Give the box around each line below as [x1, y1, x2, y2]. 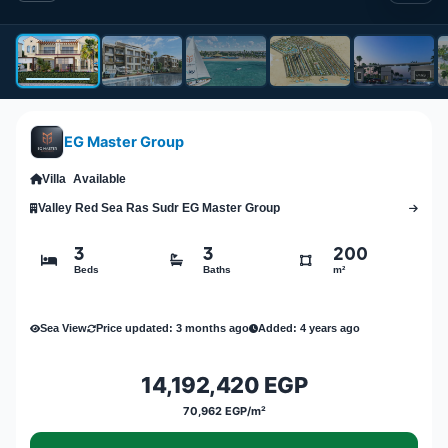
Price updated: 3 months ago [96, 321, 249, 334]
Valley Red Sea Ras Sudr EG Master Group [38, 201, 280, 216]
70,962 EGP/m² [182, 404, 266, 419]
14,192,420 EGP [141, 372, 307, 399]
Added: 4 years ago [258, 321, 360, 334]
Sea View [40, 321, 87, 334]
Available [73, 172, 126, 187]
